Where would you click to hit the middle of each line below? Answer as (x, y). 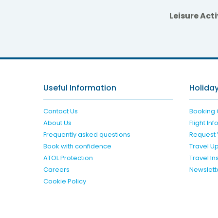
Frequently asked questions (87, 134)
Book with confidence (77, 146)
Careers (56, 169)
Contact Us (60, 111)
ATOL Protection (68, 158)
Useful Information (80, 88)
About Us (57, 123)
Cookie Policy (64, 181)
